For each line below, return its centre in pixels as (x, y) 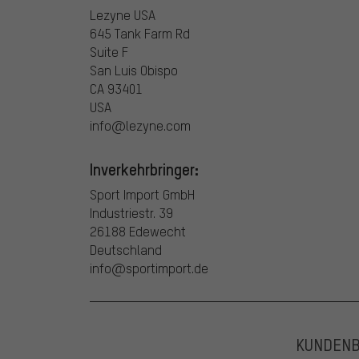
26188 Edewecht (138, 231)
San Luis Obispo (134, 70)
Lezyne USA (123, 14)
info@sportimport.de (149, 268)
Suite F (109, 51)
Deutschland (126, 249)
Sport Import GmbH (142, 194)
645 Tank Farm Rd (140, 33)
